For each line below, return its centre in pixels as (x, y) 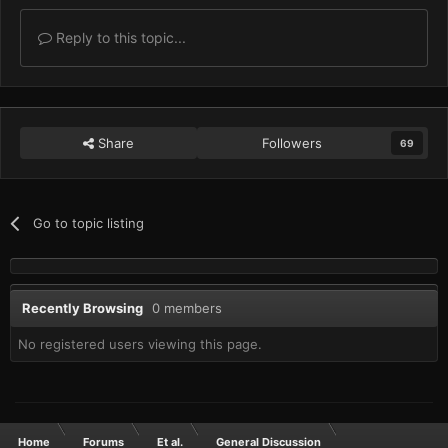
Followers (292, 142)
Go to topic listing (89, 222)
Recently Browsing (87, 307)
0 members (187, 307)
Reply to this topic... (119, 37)
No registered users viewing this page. (140, 344)
